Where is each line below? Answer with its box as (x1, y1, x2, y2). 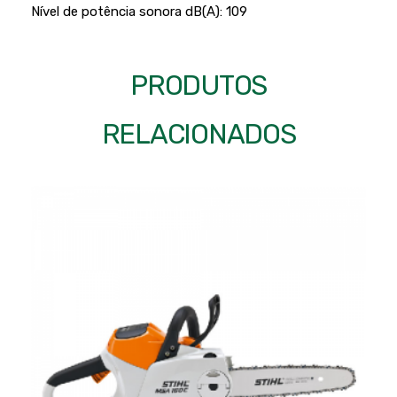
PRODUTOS (130, 69, 267, 103)
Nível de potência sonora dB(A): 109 (31, 4, 247, 20)
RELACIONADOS (101, 118, 296, 152)
